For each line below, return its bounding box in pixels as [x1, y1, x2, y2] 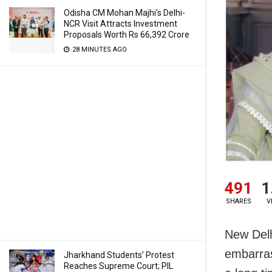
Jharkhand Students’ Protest [64, 250, 174, 260]
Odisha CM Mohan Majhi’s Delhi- [64, 8, 185, 18]
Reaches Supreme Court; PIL [64, 261, 173, 271]
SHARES [225, 197, 251, 206]
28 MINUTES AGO [70, 46, 127, 53]
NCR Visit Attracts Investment [64, 19, 177, 29]
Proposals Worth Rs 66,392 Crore [64, 30, 189, 39]
